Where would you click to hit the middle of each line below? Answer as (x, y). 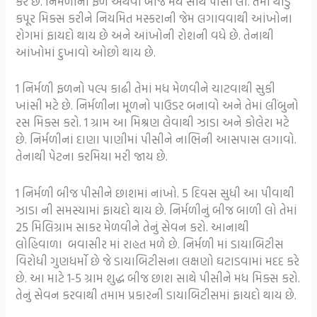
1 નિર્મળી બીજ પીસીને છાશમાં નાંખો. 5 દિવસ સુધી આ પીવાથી (155, 192)
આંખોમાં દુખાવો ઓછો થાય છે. (86, 52)
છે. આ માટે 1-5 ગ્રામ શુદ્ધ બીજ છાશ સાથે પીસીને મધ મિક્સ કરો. (158, 277)
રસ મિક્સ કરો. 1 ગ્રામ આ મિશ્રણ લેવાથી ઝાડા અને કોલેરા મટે (153, 122)
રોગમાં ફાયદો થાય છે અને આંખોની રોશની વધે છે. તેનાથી (145, 35)
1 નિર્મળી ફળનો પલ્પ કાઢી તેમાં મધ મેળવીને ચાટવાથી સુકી (146, 88)
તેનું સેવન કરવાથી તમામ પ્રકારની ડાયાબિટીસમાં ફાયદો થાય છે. (156, 294)
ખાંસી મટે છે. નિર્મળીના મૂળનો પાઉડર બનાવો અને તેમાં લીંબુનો (157, 105)
